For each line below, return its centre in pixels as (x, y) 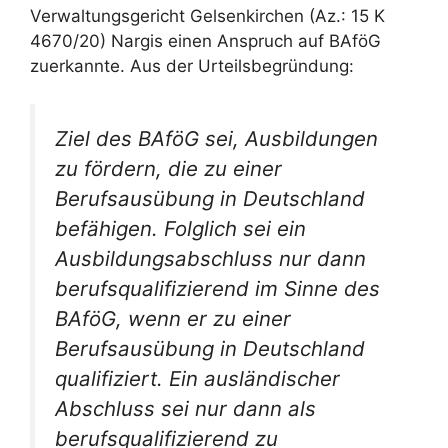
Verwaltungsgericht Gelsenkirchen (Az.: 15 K (207, 15)
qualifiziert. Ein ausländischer (197, 379)
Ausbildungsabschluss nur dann (210, 259)
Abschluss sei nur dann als (185, 409)
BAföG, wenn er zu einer (173, 319)
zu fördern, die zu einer (168, 169)
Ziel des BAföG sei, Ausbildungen (216, 139)
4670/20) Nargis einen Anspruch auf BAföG (205, 40)
